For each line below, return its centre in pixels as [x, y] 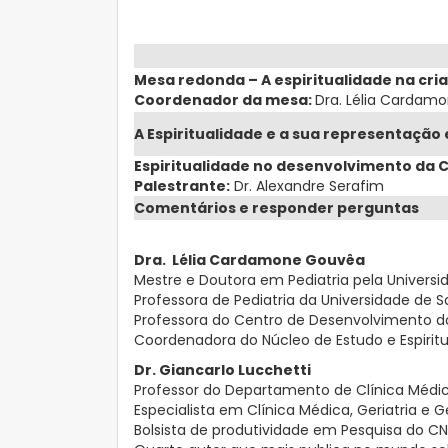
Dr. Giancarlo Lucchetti [222, 369]
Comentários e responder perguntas [276, 207]
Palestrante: [182, 185]
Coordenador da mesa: [224, 99]
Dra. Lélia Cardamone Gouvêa [249, 259]
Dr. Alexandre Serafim [307, 185]
